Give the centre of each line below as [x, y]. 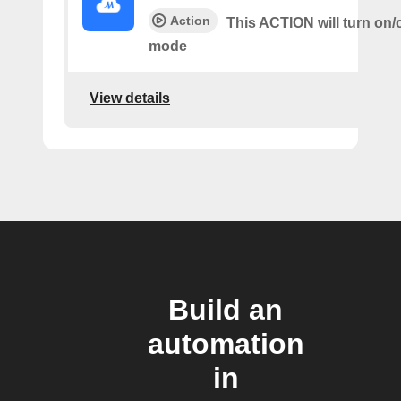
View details [130, 98]
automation [226, 344]
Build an [226, 310]
